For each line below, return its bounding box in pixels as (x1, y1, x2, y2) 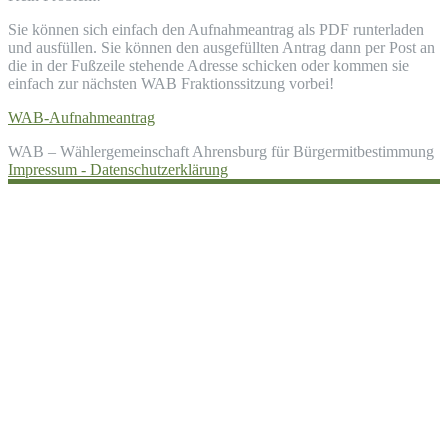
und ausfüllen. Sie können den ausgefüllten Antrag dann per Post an (8, 38, 435, 56)
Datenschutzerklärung (90, 160, 228, 178)
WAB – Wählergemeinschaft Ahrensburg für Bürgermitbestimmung (8, 142, 434, 160)
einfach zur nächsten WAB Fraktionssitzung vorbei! (8, 74, 334, 92)
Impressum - (8, 160, 90, 178)
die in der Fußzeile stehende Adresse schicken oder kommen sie (8, 56, 409, 74)
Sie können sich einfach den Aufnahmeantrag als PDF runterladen (8, 20, 424, 38)
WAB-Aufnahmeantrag (8, 108, 155, 126)
